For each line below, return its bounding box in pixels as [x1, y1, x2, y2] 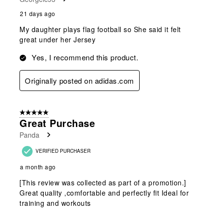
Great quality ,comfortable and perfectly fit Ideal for [19, 187, 189, 198]
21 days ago [20, 9, 55, 18]
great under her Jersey [19, 34, 95, 44]
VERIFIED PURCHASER [36, 147, 91, 154]
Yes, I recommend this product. [32, 52, 138, 62]
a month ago [20, 162, 56, 171]
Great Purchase [19, 115, 95, 130]
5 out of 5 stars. [19, 108, 64, 117]
